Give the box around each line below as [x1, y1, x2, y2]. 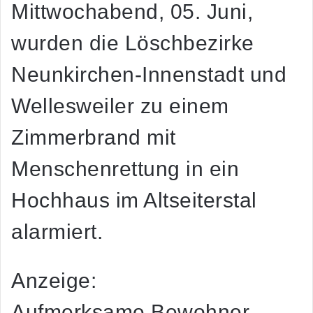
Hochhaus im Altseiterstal [11, 188, 257, 212]
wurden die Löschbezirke [11, 31, 254, 54]
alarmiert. [11, 219, 103, 243]
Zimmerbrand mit [11, 125, 176, 149]
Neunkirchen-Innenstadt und [11, 62, 286, 86]
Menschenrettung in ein [11, 156, 239, 180]
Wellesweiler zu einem [11, 94, 229, 117]
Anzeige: [11, 268, 96, 292]
